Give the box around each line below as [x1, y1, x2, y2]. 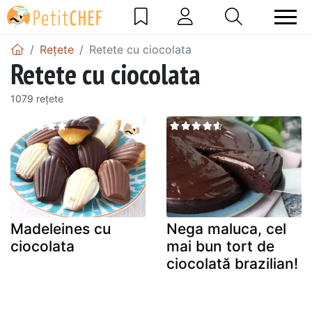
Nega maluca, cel [166, 220, 286, 238]
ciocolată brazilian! [166, 255, 298, 273]
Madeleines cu [10, 220, 111, 238]
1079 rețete [10, 92, 63, 104]
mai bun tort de [166, 237, 274, 256]
